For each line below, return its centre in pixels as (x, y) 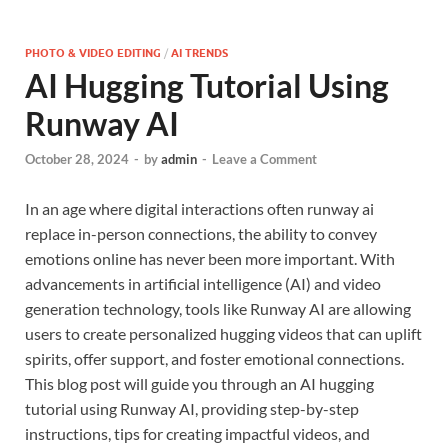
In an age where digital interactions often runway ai (199, 209)
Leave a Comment (264, 159)
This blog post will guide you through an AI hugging (199, 384)
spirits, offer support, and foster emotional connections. (214, 359)
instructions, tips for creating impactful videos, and (197, 434)
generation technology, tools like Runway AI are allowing (218, 309)
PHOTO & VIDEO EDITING (93, 53)
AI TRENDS (199, 53)
